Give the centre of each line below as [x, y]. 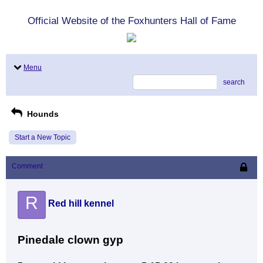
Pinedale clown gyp [70, 240]
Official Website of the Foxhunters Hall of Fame [131, 21]
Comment [27, 166]
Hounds [41, 114]
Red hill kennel [81, 203]
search [234, 82]
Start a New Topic [43, 137]
